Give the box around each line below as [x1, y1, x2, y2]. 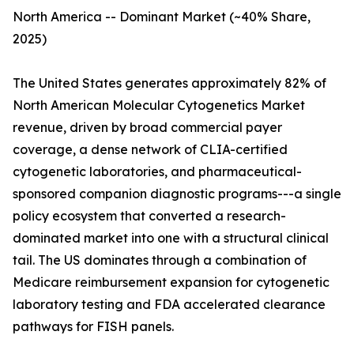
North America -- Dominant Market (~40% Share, [13, 9, 311, 25]
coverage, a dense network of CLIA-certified [13, 141, 288, 158]
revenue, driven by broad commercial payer [13, 119, 282, 136]
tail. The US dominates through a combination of [13, 252, 307, 269]
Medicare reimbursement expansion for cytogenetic [13, 274, 330, 291]
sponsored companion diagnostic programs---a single [13, 186, 341, 202]
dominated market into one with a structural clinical [13, 230, 329, 247]
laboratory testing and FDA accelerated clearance [13, 296, 326, 313]
